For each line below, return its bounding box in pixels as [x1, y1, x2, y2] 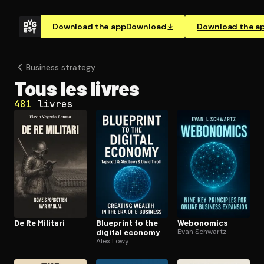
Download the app [52, 21, 126, 32]
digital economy [95, 226, 160, 237]
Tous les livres [14, 76, 140, 100]
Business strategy [26, 62, 95, 72]
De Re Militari [14, 217, 65, 227]
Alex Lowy [95, 236, 129, 246]
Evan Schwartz [177, 226, 227, 236]
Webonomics [177, 217, 229, 227]
